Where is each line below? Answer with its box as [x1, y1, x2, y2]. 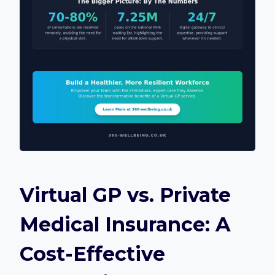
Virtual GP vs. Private [20, 182, 231, 207]
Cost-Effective [20, 241, 165, 266]
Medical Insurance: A [20, 212, 231, 236]
